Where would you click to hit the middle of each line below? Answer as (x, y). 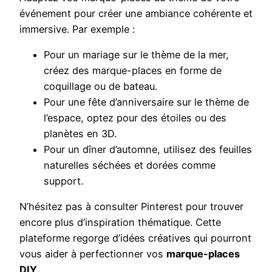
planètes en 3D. (80, 133)
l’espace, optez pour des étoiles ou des (135, 117)
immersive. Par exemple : (77, 29)
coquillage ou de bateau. (100, 86)
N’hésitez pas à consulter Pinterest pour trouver (131, 207)
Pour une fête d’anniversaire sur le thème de (146, 102)
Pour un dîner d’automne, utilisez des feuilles (148, 149)
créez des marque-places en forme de (133, 70)
